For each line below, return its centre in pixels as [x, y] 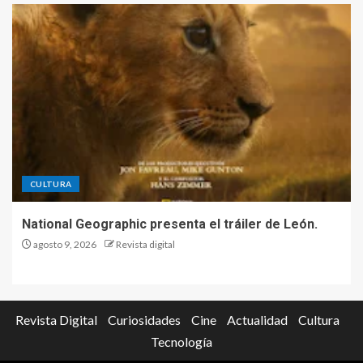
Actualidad [257, 319]
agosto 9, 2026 [64, 244]
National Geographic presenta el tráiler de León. [170, 224]
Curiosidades [144, 319]
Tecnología [181, 341]
